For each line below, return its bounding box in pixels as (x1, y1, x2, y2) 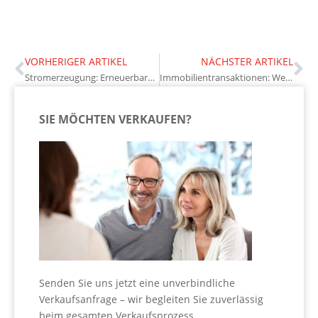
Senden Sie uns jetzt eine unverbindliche (39, 275, 235, 290)
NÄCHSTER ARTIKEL (201, 54, 293, 68)
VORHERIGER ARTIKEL (25, 54, 127, 68)
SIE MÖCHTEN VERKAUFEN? (39, 111, 192, 127)
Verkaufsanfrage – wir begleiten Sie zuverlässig (39, 292, 263, 306)
